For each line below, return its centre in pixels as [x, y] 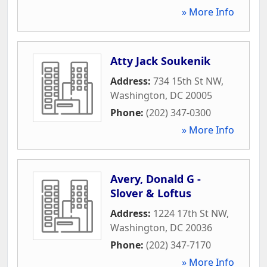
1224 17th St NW [190, 213]
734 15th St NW [187, 81]
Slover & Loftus [151, 193]
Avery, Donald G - [156, 178]
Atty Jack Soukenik [160, 60]
